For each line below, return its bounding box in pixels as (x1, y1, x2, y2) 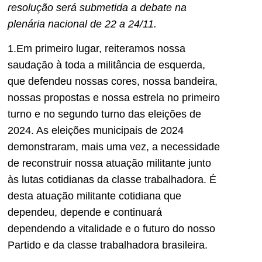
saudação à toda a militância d (8, 59, 150, 71)
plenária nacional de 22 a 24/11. (8, 18, 157, 30)
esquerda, (156, 59, 205, 71)
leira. (185, 239, 211, 251)
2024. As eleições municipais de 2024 (8, 125, 184, 137)
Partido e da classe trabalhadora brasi (8, 239, 185, 251)
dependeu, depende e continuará (8, 206, 162, 219)
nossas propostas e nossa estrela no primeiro (8, 92, 220, 104)
